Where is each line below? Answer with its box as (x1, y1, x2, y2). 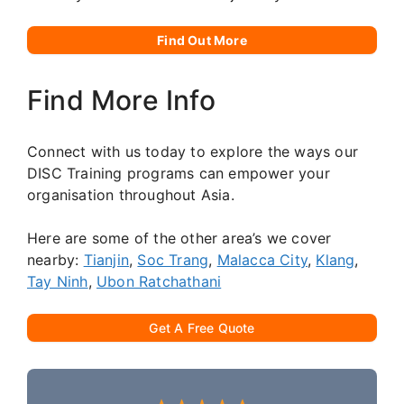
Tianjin (83, 250, 130, 269)
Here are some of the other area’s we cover (27, 228, 332, 247)
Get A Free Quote (149, 319, 255, 335)
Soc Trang (137, 250, 209, 269)
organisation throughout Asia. (27, 185, 234, 204)
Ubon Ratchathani (96, 271, 222, 290)
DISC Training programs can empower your (27, 163, 330, 182)
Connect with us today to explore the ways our (27, 142, 359, 161)
